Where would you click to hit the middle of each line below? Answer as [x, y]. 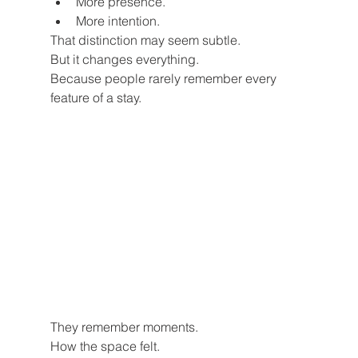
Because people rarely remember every [165, 79]
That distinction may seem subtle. [145, 40]
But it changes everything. [124, 60]
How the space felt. [105, 346]
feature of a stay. [95, 98]
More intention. [117, 21]
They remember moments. [124, 327]
